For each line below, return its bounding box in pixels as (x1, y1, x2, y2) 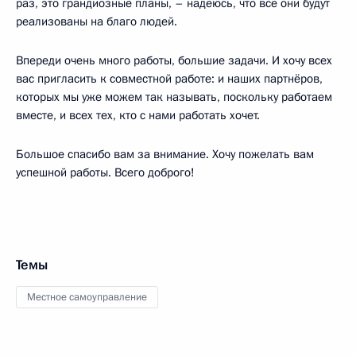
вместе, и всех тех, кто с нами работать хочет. (16, 107, 260, 124)
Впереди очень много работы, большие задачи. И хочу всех (16, 52, 332, 69)
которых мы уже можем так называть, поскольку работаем (16, 89, 332, 106)
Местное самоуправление (27, 290, 147, 305)
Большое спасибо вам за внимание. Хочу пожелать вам (16, 146, 314, 163)
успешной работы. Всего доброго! (16, 164, 195, 181)
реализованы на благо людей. (16, 14, 177, 30)
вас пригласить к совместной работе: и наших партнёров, (16, 71, 323, 87)
